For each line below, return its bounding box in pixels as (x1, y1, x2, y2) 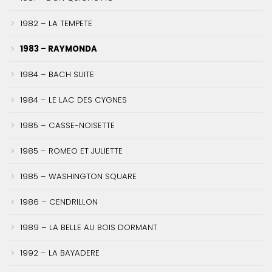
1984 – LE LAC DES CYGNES (20, 93, 127, 106)
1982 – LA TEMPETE (20, 17, 92, 29)
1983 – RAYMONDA (20, 42, 97, 55)
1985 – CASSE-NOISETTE (20, 119, 115, 131)
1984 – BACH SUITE (20, 68, 94, 80)
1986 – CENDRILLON (20, 195, 98, 208)
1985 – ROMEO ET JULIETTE (20, 144, 123, 157)
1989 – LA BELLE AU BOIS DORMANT (20, 221, 157, 233)
